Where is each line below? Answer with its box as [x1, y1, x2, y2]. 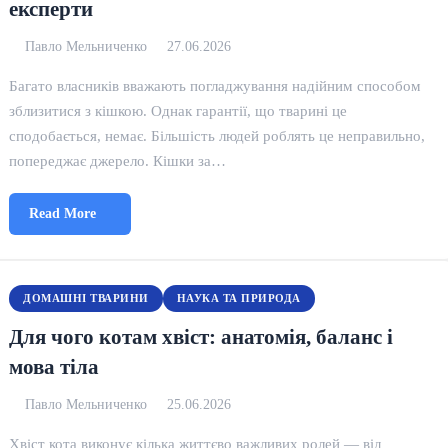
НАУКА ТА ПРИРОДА [176, 292, 301, 304]
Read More [29, 206, 97, 221]
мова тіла [9, 355, 100, 378]
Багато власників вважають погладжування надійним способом [9, 77, 422, 94]
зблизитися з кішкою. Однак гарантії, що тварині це [9, 102, 348, 119]
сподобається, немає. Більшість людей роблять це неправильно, [9, 127, 426, 144]
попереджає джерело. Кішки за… [9, 152, 227, 169]
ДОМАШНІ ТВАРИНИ [23, 292, 149, 304]
